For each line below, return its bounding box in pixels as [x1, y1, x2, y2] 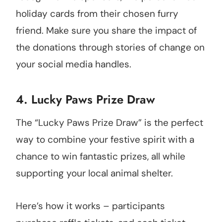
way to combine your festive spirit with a [16, 133, 194, 146]
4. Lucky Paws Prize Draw [16, 91, 155, 109]
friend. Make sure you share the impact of [16, 24, 197, 37]
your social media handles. [16, 58, 131, 71]
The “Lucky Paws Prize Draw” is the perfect [16, 116, 203, 129]
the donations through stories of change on [16, 41, 205, 54]
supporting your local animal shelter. [16, 167, 173, 180]
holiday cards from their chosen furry [16, 7, 178, 20]
